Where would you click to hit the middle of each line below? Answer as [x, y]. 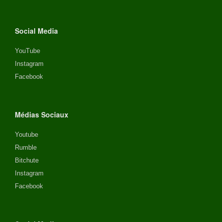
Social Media [36, 30]
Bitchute [27, 160]
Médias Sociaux [42, 114]
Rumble [26, 147]
